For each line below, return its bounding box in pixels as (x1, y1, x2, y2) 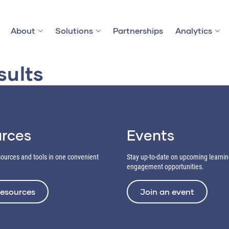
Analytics (175, 26, 212, 35)
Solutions (55, 26, 93, 35)
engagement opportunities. (127, 163, 204, 171)
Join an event (140, 187, 194, 196)
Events (127, 126, 175, 144)
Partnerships (113, 26, 163, 35)
